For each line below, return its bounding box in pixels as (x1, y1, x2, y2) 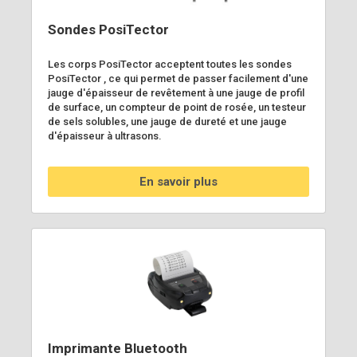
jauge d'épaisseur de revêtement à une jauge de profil (48, 86, 304, 99)
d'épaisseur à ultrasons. (48, 129, 162, 142)
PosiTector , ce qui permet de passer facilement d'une (48, 72, 308, 84)
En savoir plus (139, 174, 218, 189)
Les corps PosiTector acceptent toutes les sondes (48, 57, 292, 70)
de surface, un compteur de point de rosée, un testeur (48, 100, 306, 113)
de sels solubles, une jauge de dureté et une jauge (48, 115, 287, 127)
